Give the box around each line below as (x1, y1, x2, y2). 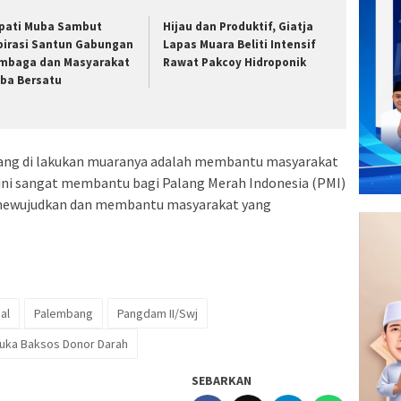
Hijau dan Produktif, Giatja (163, 18, 314, 34)
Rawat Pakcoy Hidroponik (163, 54, 307, 70)
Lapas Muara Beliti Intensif (163, 36, 317, 52)
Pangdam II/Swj (117, 305, 198, 322)
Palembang (34, 305, 93, 322)
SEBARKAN (192, 372, 252, 389)
